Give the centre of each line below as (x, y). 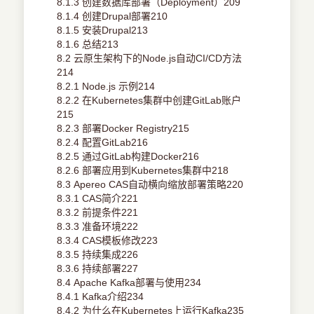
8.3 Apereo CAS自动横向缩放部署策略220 (150, 185)
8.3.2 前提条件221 (98, 213)
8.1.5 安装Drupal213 (103, 30)
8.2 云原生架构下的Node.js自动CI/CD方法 (150, 59)
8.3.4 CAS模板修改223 (108, 241)
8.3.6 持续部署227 (98, 269)
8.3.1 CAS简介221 (98, 199)
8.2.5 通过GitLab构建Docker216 (128, 157)
